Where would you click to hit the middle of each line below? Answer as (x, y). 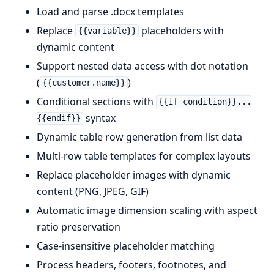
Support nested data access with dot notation (143, 66)
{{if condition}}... (205, 102)
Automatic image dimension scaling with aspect (147, 210)
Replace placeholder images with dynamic (134, 175)
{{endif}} (59, 118)
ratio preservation (79, 227)
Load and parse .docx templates (110, 11)
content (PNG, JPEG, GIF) (93, 191)
